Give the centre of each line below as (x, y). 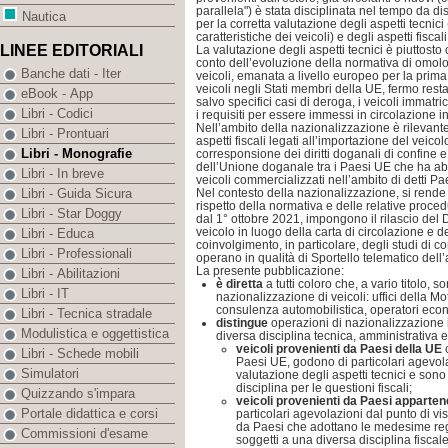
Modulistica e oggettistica (95, 334)
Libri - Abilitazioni (70, 274)
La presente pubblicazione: (270, 271)
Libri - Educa (57, 234)
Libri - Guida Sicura (76, 194)
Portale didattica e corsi (89, 414)
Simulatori (50, 374)
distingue (243, 323)
